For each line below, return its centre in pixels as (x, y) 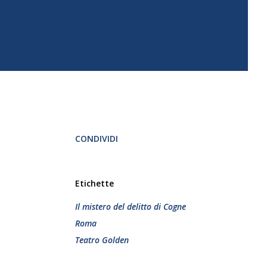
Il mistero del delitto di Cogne (131, 207)
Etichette (94, 183)
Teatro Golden (102, 240)
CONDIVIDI (97, 139)
